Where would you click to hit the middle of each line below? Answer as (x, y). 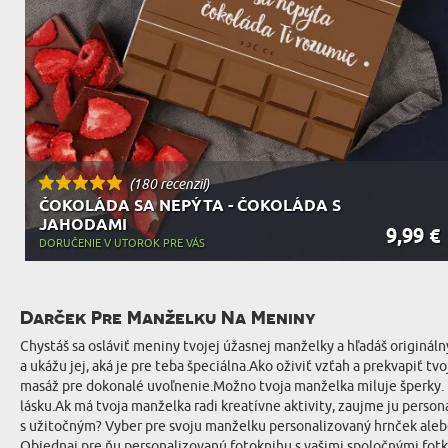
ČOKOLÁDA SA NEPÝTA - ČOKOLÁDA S (190, 207)
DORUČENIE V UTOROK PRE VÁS (122, 243)
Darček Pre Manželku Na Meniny (168, 317)
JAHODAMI (83, 226)
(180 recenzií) (169, 184)
